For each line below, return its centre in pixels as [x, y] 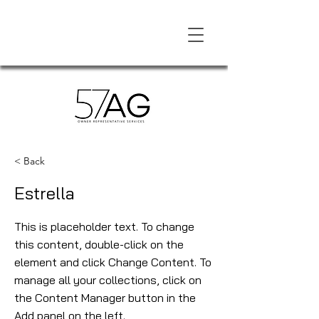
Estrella [45, 193]
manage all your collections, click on [108, 280]
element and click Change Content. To [113, 262]
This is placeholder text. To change [104, 226]
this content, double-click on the [99, 244]
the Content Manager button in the [105, 298]
